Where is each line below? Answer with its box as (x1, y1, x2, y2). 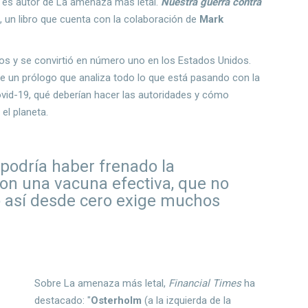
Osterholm (91, 294, 145, 307)
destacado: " (34, 294, 91, 307)
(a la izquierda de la (144, 294, 232, 307)
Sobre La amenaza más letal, (34, 276, 169, 289)
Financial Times (168, 276, 242, 289)
